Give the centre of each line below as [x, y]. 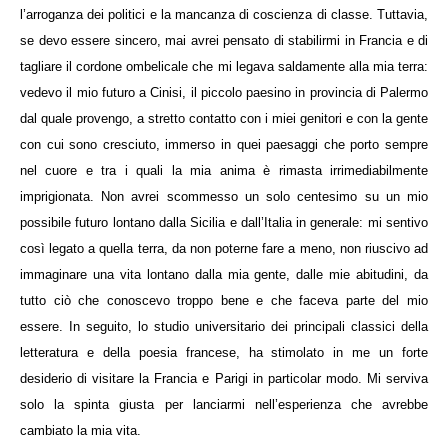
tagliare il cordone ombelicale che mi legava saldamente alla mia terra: [224, 66]
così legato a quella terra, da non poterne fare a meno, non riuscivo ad [224, 248]
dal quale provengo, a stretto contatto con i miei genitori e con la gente [224, 118]
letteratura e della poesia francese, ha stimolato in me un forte [224, 352]
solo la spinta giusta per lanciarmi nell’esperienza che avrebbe [224, 404]
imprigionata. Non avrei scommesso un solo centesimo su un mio [224, 196]
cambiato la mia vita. [80, 430]
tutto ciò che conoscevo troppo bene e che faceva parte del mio [224, 300]
